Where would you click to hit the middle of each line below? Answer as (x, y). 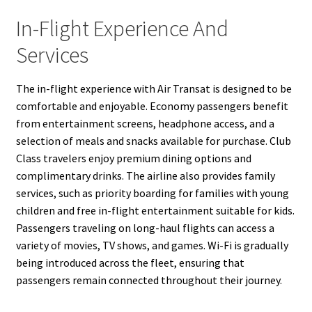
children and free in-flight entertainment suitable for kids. (155, 211)
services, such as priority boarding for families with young (152, 193)
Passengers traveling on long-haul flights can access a (145, 228)
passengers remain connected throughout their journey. (149, 280)
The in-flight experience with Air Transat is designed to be (154, 89)
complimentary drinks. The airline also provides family (145, 176)
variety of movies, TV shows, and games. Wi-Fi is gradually (152, 245)
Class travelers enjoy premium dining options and (133, 158)
